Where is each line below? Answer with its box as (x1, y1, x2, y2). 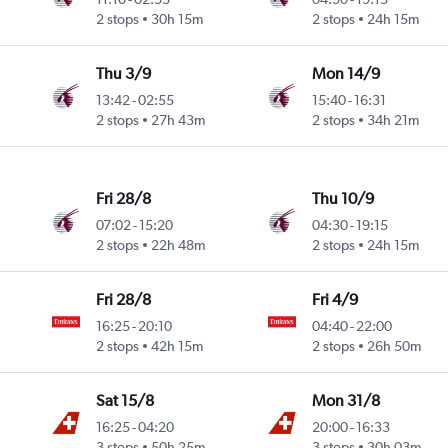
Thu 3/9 (96, 64, 152, 84)
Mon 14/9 (311, 64, 380, 84)
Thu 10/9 (311, 189, 374, 209)
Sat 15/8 (96, 391, 155, 411)
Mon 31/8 (311, 391, 380, 411)
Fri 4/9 (311, 290, 358, 310)
